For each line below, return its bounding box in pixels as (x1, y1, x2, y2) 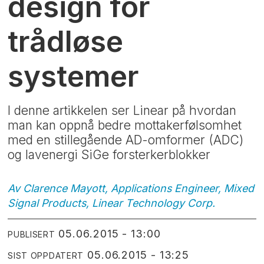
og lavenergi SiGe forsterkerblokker (8, 147, 211, 163)
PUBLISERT (8, 229, 55, 240)
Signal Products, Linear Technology (8, 196, 185, 209)
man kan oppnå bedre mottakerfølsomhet (8, 118, 242, 133)
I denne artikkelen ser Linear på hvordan (8, 103, 237, 118)
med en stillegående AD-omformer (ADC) (8, 133, 244, 148)
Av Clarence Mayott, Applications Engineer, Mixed (8, 181, 255, 194)
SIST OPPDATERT (8, 250, 84, 261)
